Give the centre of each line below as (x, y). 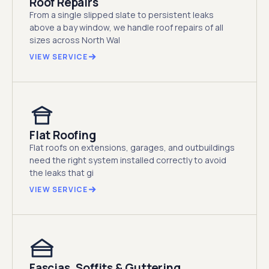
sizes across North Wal (75, 40)
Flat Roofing (63, 135)
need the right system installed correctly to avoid (128, 160)
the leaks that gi (62, 172)
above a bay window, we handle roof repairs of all (126, 27)
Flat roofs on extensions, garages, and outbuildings (132, 147)
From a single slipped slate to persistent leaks (122, 14)
